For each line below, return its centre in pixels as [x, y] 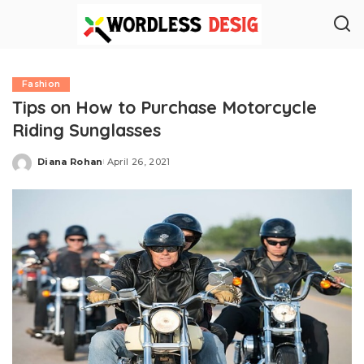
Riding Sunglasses [87, 130]
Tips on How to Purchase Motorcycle [165, 107]
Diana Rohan [70, 161]
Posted [56, 167]
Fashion [41, 84]
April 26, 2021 [139, 161]
